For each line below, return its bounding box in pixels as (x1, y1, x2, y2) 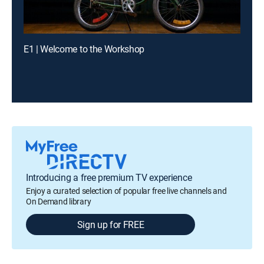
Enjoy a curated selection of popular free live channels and (26, 185, 227, 196)
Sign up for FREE (77, 218, 144, 231)
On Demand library (26, 196, 91, 207)
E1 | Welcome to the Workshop (24, 42, 145, 55)
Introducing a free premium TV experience (26, 171, 192, 184)
